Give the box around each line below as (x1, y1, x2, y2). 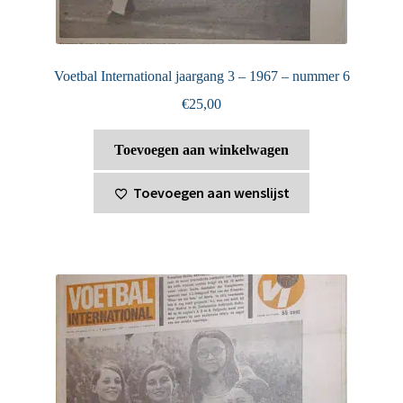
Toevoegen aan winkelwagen (114, 141, 289, 157)
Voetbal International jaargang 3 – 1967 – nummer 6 (53, 68, 350, 85)
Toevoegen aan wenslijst (132, 184, 290, 202)
